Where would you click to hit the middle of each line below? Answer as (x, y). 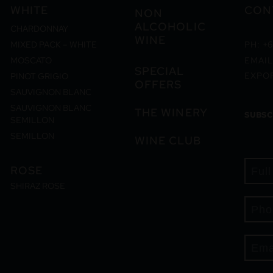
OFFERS (158, 84)
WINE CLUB (168, 140)
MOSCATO (31, 60)
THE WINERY (171, 112)
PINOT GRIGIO (40, 76)
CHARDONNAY (40, 29)
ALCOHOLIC (170, 27)
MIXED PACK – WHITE (54, 44)
